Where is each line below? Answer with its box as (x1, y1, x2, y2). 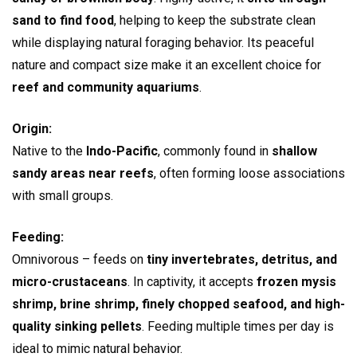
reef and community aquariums (12, 80, 199, 96)
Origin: (12, 121, 52, 137)
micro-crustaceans (12, 274, 127, 290)
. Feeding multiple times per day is (142, 319, 334, 335)
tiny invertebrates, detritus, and (147, 252, 337, 268)
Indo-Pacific (86, 143, 158, 159)
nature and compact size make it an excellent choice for (12, 57, 321, 73)
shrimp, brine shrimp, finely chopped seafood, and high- (12, 296, 345, 312)
